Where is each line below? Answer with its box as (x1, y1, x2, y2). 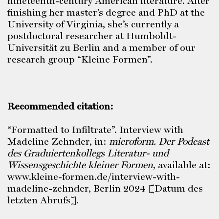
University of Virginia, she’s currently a (7, 18, 179, 30)
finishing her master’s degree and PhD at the (7, 6, 205, 18)
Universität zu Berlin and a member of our (7, 42, 196, 53)
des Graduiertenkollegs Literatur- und (7, 147, 169, 159)
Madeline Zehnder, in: (7, 135, 109, 147)
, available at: (153, 159, 211, 171)
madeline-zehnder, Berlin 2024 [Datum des (7, 182, 203, 194)
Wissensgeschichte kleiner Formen (7, 159, 153, 171)
